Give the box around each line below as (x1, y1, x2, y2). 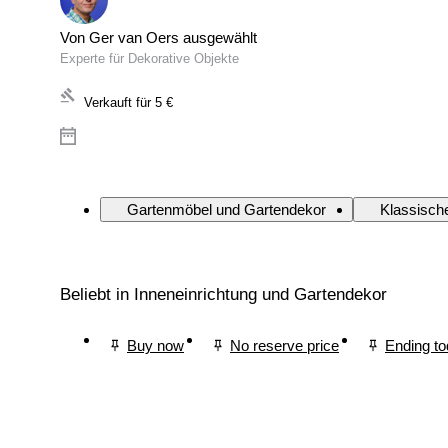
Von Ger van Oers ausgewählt (60, 29, 257, 47)
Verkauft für (84, 95, 151, 111)
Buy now (127, 336, 184, 354)
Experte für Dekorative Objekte (60, 51, 239, 67)
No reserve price (230, 336, 339, 354)
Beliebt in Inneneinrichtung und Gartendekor (60, 285, 387, 305)
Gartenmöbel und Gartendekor (127, 201, 326, 219)
